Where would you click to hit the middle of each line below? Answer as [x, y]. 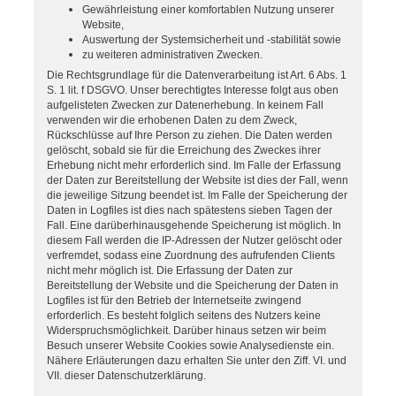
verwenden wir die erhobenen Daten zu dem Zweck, [172, 121]
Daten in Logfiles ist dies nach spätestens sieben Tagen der [190, 211]
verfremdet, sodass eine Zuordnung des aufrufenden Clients [191, 256]
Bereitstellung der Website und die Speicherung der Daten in [193, 286]
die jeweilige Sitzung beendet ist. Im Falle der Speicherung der [197, 196]
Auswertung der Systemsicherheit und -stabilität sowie [212, 39]
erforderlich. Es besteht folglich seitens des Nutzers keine [184, 316]
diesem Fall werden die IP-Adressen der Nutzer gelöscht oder [194, 241]
